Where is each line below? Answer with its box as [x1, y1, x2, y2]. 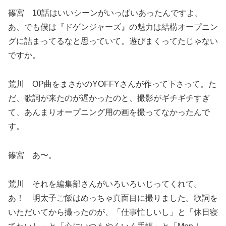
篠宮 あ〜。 [8, 150, 56, 159]
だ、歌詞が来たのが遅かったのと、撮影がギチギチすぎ [8, 93, 210, 102]
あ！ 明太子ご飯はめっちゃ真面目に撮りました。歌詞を [8, 193, 218, 202]
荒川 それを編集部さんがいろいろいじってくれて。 [8, 179, 202, 188]
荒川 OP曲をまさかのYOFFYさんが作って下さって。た [8, 79, 216, 88]
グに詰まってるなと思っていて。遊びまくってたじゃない [8, 37, 218, 46]
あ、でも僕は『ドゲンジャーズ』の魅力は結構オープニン [8, 23, 218, 32]
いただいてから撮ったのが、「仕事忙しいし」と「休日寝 [8, 207, 218, 216]
